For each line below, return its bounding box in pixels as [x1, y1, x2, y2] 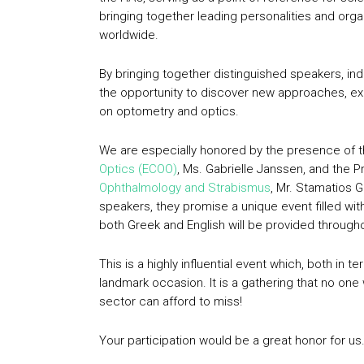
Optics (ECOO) [99, 162, 177, 177]
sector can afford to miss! [99, 294, 242, 310]
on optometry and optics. [99, 104, 239, 119]
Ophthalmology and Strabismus [99, 180, 271, 196]
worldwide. [99, 28, 158, 43]
